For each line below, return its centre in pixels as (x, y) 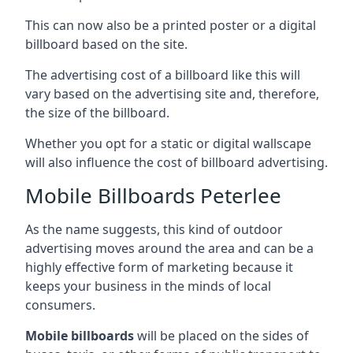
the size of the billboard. (97, 112)
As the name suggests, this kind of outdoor (154, 229)
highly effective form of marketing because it (159, 267)
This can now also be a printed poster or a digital (171, 25)
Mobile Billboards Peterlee (153, 195)
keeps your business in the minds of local (148, 286)
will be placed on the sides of (221, 335)
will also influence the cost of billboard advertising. (176, 162)
